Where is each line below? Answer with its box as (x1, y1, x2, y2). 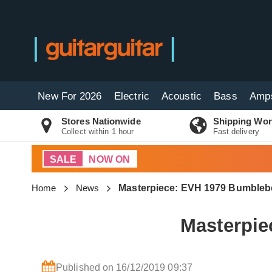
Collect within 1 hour (61, 127, 134, 136)
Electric (114, 90, 149, 102)
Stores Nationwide (61, 116, 141, 126)
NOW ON (89, 154, 131, 165)
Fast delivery (212, 127, 259, 136)
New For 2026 (38, 90, 102, 102)
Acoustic (161, 90, 202, 102)
